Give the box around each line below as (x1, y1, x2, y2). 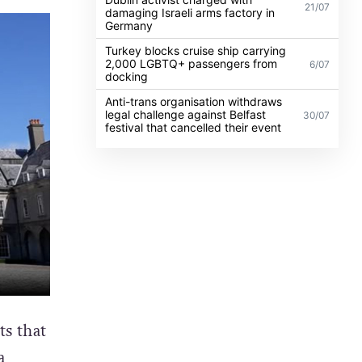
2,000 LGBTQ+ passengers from (105, 56, 278, 70)
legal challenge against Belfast (105, 107, 267, 121)
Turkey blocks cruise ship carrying (105, 43, 287, 57)
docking (105, 69, 149, 83)
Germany (105, 18, 154, 32)
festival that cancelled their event (105, 120, 282, 134)
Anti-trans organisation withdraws (105, 94, 283, 108)
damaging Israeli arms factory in (105, 5, 276, 19)
